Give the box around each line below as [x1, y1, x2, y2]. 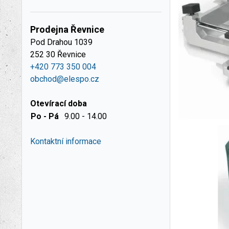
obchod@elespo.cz [30, 74, 99, 84]
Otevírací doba [30, 99, 87, 108]
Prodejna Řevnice [30, 24, 104, 35]
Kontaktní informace [30, 136, 101, 146]
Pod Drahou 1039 [30, 37, 93, 47]
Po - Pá [31, 111, 59, 121]
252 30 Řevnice [30, 50, 86, 59]
